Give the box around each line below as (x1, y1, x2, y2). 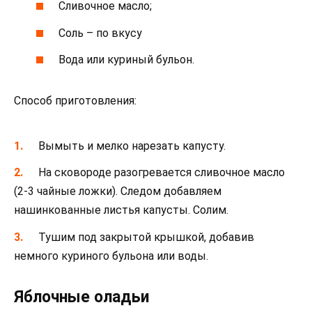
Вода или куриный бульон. (58, 52, 195, 66)
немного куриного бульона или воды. (14, 249, 208, 263)
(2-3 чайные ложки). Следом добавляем (14, 185, 221, 198)
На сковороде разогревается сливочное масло (38, 166, 286, 180)
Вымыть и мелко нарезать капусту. (38, 139, 226, 153)
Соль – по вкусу (58, 26, 143, 40)
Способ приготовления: (14, 93, 136, 107)
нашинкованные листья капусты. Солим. (14, 203, 228, 217)
